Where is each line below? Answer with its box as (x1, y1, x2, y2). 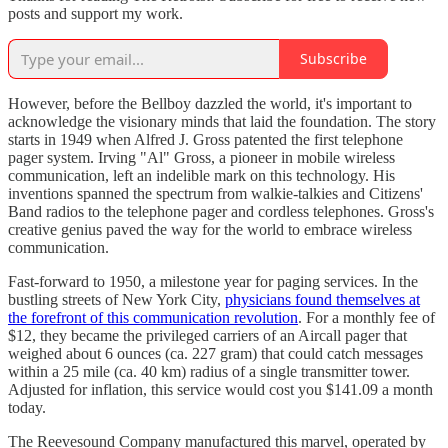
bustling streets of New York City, (8, 290, 225, 308)
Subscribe (300, 49, 367, 69)
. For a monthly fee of (298, 308, 435, 326)
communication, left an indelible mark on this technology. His (8, 166, 395, 184)
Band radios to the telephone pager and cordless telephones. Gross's (8, 202, 434, 220)
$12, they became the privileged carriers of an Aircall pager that (8, 326, 407, 344)
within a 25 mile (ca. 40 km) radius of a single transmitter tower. (8, 362, 410, 380)
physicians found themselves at (225, 290, 420, 308)
